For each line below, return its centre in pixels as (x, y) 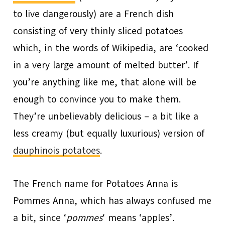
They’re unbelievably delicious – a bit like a (106, 116)
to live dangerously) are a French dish (94, 14)
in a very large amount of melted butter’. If (106, 65)
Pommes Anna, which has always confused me (113, 201)
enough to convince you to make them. (97, 99)
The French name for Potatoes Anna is (96, 184)
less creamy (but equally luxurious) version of (109, 133)
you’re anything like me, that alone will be (105, 82)
